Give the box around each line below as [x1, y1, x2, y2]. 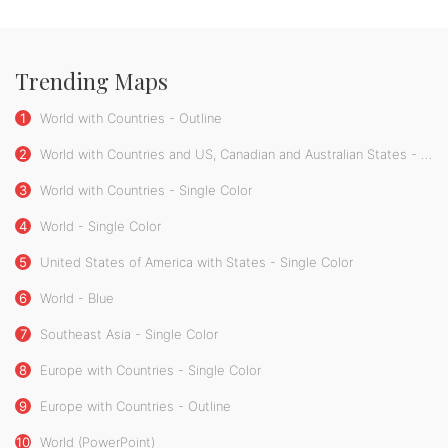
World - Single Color [36, 217, 161, 234]
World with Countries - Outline [36, 109, 222, 126]
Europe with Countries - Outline [36, 397, 231, 414]
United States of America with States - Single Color [36, 253, 353, 270]
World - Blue [36, 289, 114, 306]
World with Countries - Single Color [36, 181, 252, 198]
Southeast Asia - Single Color [36, 325, 218, 342]
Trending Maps [15, 65, 168, 96]
